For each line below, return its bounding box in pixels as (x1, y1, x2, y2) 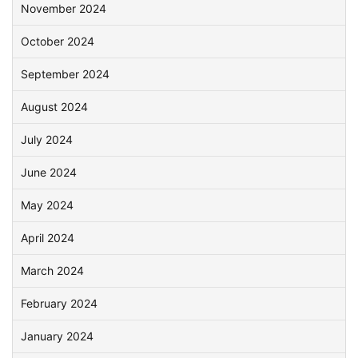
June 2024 (21, 165, 77, 179)
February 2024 (21, 296, 97, 310)
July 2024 (21, 133, 73, 146)
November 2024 (21, 2, 106, 15)
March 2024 (21, 264, 84, 277)
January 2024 (21, 329, 93, 343)
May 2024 (21, 198, 74, 212)
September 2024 (21, 67, 109, 81)
